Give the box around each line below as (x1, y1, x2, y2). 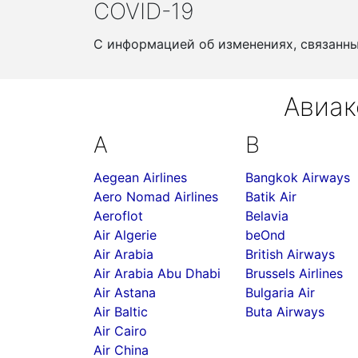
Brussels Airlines (245, 265, 343, 281)
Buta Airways (245, 304, 324, 320)
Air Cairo (93, 323, 147, 339)
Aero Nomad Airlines (93, 189, 218, 205)
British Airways (245, 246, 335, 262)
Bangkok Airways (245, 169, 350, 185)
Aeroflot (93, 208, 143, 224)
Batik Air (245, 189, 296, 205)
